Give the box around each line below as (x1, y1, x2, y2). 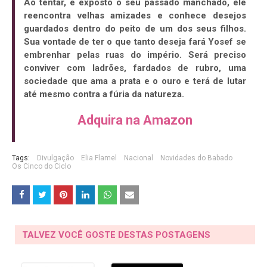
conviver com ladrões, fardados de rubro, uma (24, 63, 246, 74)
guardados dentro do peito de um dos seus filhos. (24, 23, 246, 35)
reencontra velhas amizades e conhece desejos (24, 10, 246, 21)
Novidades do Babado (160, 154, 232, 163)
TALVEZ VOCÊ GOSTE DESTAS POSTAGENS (22, 229, 210, 241)
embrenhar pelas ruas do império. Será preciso (24, 49, 246, 61)
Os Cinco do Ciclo (12, 162, 71, 171)
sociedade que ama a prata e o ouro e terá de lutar (24, 76, 246, 87)
